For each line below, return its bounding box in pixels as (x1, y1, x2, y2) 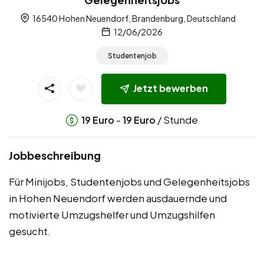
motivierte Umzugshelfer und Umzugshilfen (9, 208, 215, 222)
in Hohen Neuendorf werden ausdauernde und (9, 192, 227, 205)
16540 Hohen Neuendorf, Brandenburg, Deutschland (31, 12, 236, 24)
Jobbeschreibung (9, 148, 101, 163)
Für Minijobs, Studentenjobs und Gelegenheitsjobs (9, 175, 250, 189)
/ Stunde (156, 113, 198, 127)
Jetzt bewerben (133, 82, 208, 95)
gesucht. (9, 225, 51, 238)
